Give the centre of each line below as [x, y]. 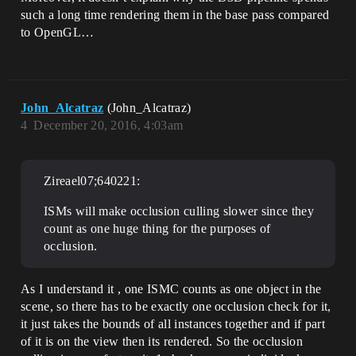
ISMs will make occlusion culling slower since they [179, 211]
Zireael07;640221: [92, 181]
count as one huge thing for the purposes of [157, 229]
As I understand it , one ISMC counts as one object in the [171, 289]
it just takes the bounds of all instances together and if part [173, 324]
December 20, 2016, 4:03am [108, 126]
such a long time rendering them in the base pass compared [175, 15]
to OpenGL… [58, 33]
